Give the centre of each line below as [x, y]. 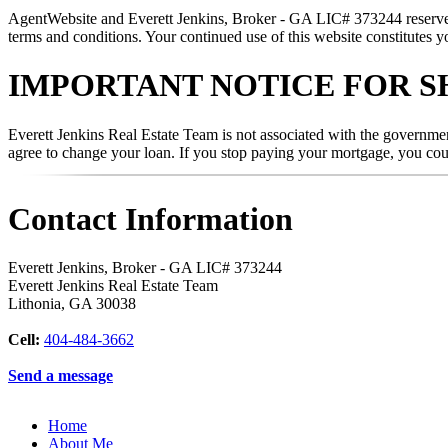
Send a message [60, 376]
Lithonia [34, 304]
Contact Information [150, 219]
